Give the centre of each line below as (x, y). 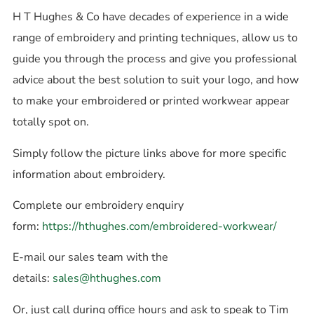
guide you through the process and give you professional (155, 59)
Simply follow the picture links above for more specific (149, 153)
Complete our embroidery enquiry (98, 206)
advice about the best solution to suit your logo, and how (155, 80)
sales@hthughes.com (107, 279)
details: (32, 279)
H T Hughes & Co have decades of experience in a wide (150, 17)
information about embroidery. (89, 174)
